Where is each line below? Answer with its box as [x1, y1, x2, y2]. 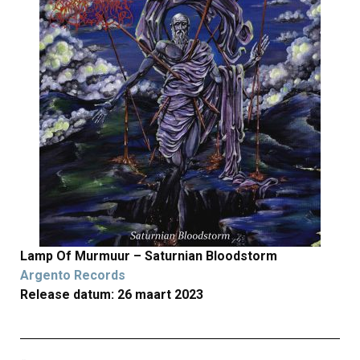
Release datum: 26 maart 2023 [20, 287, 203, 302]
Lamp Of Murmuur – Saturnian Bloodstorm [20, 248, 277, 264]
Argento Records [20, 268, 125, 283]
